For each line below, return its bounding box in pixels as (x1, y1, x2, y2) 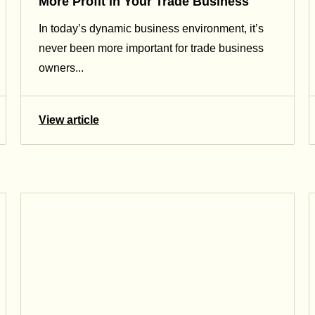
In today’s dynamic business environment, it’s (39, 22, 264, 35)
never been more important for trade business (39, 42, 264, 55)
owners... (39, 62, 84, 75)
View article (39, 114, 99, 127)
